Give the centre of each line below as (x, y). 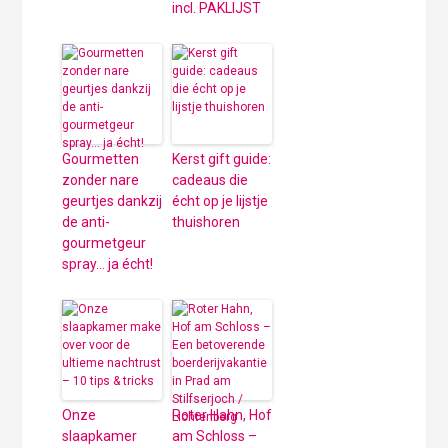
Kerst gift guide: (222, 158)
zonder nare (101, 179)
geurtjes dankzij (112, 200)
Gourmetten (101, 158)
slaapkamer (100, 435)
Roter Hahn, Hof (222, 414)
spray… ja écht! (108, 263)
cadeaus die (210, 179)
